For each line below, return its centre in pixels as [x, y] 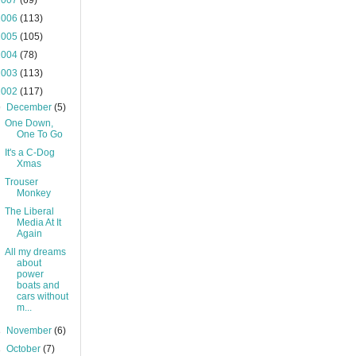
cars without [42, 297]
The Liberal [29, 212]
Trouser [21, 182]
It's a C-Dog [29, 153]
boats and [38, 286]
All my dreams [35, 252]
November [31, 331]
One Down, [29, 124]
